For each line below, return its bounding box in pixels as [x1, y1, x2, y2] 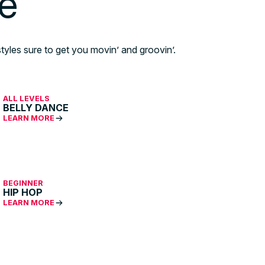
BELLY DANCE [3, 102, 69, 114]
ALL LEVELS [3, 94, 50, 104]
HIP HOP [3, 186, 43, 199]
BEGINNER [3, 179, 44, 188]
